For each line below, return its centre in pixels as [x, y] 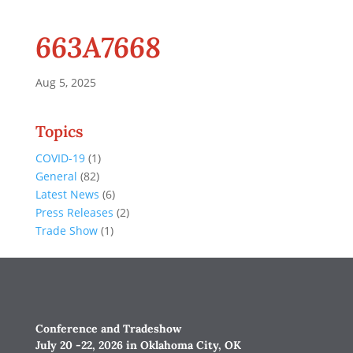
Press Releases [74, 212]
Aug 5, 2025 [65, 82]
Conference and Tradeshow [108, 329]
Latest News [67, 194]
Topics [59, 131]
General [56, 176]
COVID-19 [60, 158]
